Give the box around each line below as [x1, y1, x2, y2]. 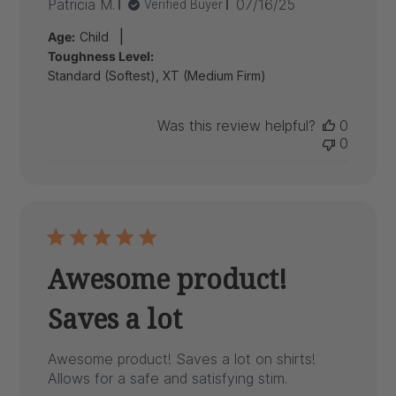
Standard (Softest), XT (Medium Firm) [48, 67, 267, 83]
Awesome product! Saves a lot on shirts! [48, 349, 316, 368]
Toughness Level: [48, 48, 155, 64]
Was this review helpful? [156, 116, 316, 134]
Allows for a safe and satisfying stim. [48, 369, 288, 387]
